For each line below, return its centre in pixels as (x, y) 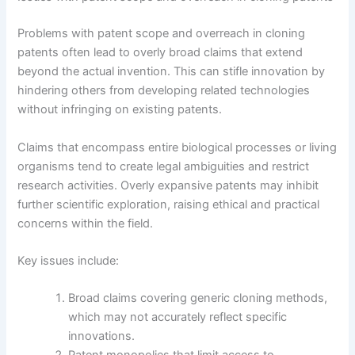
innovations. (102, 336)
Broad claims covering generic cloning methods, (198, 298)
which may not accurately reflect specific (178, 317)
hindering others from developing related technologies (164, 91)
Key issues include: (69, 260)
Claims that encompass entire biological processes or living (177, 147)
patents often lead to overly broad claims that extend (160, 53)
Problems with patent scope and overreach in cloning (162, 34)
